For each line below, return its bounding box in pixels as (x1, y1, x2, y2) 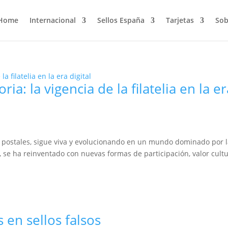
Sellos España (97, 15, 145, 25)
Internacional (29, 15, 76, 25)
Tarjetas (165, 15, 194, 25)
